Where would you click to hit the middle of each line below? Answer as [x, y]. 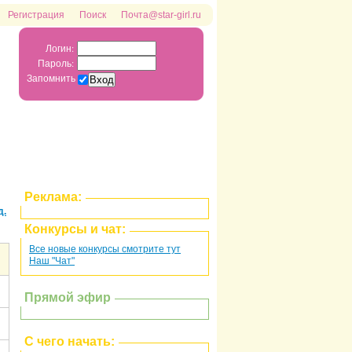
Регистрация [37, 15]
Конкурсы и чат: [75, 229]
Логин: [60, 48]
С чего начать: [70, 341]
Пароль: [56, 63]
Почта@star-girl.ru [161, 15]
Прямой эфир [68, 297]
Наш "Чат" [52, 260]
